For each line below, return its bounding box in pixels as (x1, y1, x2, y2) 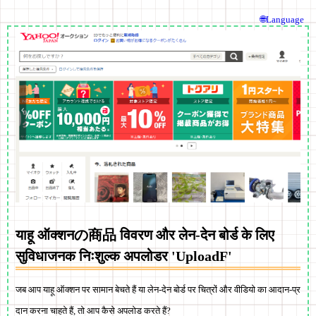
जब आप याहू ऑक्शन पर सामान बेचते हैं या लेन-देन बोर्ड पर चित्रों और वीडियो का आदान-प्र (16, 284, 300, 295)
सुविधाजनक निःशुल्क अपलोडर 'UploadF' (16, 248, 232, 264)
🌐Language (260, 14, 304, 25)
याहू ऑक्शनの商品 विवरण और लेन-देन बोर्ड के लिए (16, 226, 274, 243)
